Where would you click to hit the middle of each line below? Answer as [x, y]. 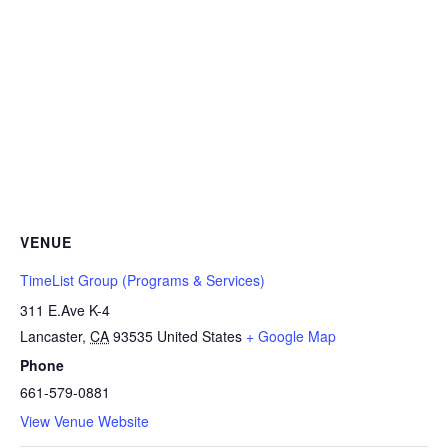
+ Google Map [291, 335]
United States [199, 335]
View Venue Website [84, 420]
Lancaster [51, 335]
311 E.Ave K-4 [65, 309]
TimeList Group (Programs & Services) [142, 279]
